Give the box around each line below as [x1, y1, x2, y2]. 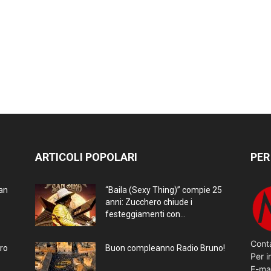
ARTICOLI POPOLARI [35, 150, 137, 163]
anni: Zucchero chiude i [105, 197, 192, 207]
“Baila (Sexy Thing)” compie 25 [105, 184, 222, 195]
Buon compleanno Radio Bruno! [105, 243, 225, 253]
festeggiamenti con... [105, 209, 186, 219]
